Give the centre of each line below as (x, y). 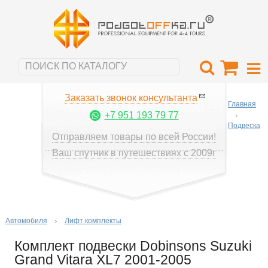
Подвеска (244, 125)
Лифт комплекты (93, 220)
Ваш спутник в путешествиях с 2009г (134, 153)
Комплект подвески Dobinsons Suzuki (133, 246)
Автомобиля (26, 220)
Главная (242, 104)
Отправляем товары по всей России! (134, 136)
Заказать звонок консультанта (131, 98)
